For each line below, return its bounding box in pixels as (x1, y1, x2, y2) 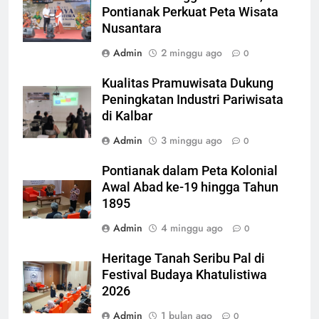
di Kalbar (102, 108, 152, 123)
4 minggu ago (161, 220, 223, 235)
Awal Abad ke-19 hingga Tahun (102, 179, 278, 194)
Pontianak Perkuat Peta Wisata (102, 4, 278, 19)
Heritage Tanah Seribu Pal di (102, 251, 265, 266)
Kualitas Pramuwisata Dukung (102, 75, 273, 90)
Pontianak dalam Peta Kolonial (102, 163, 278, 178)
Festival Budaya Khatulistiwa (102, 267, 267, 282)
